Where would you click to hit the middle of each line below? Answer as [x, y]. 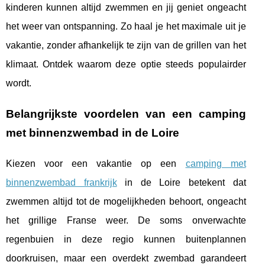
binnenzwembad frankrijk [62, 182]
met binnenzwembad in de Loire [93, 132]
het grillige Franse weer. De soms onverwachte [126, 220]
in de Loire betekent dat [181, 182]
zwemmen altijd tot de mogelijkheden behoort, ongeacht [126, 201]
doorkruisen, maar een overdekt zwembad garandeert [126, 258]
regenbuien [35, 239]
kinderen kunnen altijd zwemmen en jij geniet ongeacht [126, 7]
